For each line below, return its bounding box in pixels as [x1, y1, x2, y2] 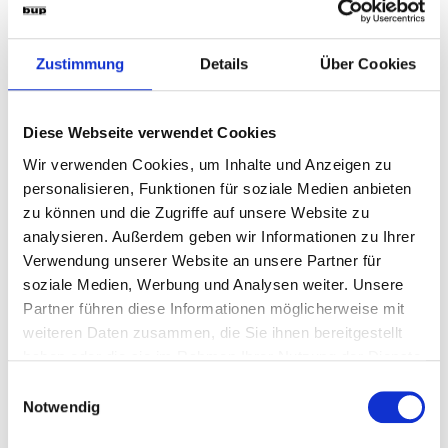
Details [199, 55, 249, 73]
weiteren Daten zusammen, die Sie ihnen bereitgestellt [23, 323, 403, 341]
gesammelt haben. [23, 371, 152, 389]
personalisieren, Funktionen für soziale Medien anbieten [23, 179, 412, 197]
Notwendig [23, 398, 100, 416]
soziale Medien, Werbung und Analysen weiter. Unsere [23, 275, 404, 293]
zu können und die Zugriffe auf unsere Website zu [23, 203, 369, 221]
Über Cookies [319, 55, 417, 73]
